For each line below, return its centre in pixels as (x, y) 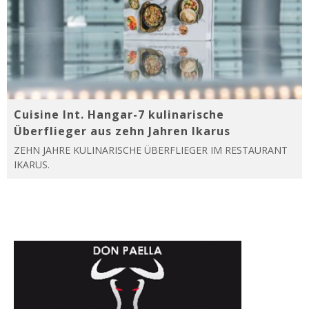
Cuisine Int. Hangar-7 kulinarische (119, 115)
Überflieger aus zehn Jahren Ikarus (122, 131)
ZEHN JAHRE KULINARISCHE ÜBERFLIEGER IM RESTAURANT (151, 150)
